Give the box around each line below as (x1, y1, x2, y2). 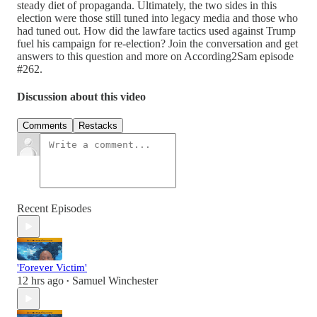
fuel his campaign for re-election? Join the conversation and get (17, 37, 298, 50)
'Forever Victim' (17, 262, 87, 274)
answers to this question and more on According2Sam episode (17, 50, 294, 62)
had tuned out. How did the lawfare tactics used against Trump (17, 24, 296, 37)
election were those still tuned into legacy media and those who (17, 11, 298, 24)
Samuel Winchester (72, 275, 158, 287)
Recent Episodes (17, 202, 91, 215)
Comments (23, 120, 67, 132)
